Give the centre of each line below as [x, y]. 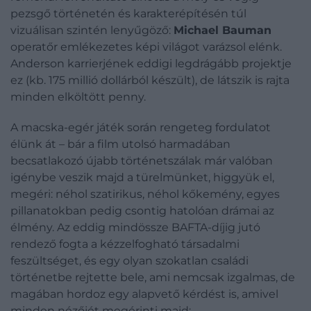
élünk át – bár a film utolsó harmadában [120, 144]
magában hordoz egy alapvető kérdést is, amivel [144, 294]
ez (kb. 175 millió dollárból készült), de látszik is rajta [150, 80]
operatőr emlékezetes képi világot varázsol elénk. [146, 47]
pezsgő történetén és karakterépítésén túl [128, 13]
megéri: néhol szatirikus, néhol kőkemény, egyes [145, 194]
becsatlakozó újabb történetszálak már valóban [142, 160]
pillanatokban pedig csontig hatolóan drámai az [142, 210]
